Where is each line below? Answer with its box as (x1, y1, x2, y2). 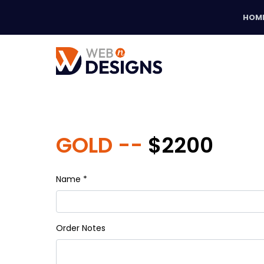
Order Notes (56, 222, 105, 234)
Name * (56, 173, 87, 185)
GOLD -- (56, 130, 148, 160)
